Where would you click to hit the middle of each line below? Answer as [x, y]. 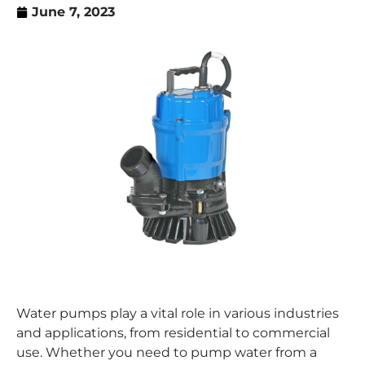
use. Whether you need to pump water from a [167, 353]
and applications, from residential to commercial [173, 333]
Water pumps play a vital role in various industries [178, 314]
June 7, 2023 [73, 11]
